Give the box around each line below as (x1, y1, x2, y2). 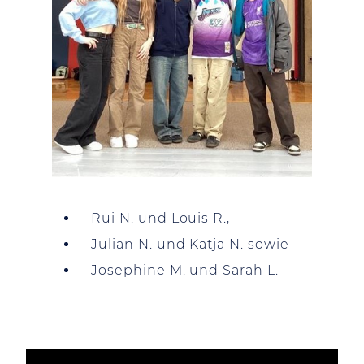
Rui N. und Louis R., (91, 210, 231, 226)
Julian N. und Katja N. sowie (91, 236, 289, 252)
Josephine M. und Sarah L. (91, 262, 279, 278)
